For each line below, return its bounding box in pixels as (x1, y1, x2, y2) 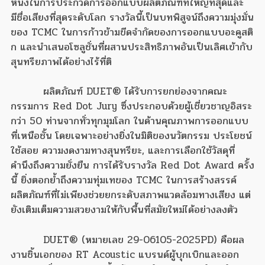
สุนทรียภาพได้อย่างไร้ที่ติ (11, 53, 112, 70)
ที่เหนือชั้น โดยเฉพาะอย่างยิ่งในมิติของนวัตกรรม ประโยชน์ (11, 128, 252, 144)
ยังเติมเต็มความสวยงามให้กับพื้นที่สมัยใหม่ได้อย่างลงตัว (11, 202, 238, 218)
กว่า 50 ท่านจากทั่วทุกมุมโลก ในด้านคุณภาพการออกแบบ (11, 113, 248, 130)
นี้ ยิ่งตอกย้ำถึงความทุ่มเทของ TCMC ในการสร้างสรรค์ (11, 172, 237, 189)
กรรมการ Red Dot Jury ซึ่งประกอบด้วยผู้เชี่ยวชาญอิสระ (11, 98, 252, 115)
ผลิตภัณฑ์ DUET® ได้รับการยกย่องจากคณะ (43, 83, 227, 100)
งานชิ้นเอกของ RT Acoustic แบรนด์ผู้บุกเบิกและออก (11, 246, 239, 263)
